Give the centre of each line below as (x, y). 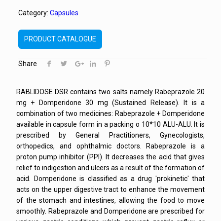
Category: (34, 13)
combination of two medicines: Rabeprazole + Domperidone (110, 113)
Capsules (64, 13)
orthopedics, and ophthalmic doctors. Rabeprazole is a (110, 146)
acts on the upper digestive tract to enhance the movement (110, 189)
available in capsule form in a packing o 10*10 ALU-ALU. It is (110, 124)
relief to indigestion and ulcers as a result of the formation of (110, 167)
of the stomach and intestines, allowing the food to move (110, 200)
